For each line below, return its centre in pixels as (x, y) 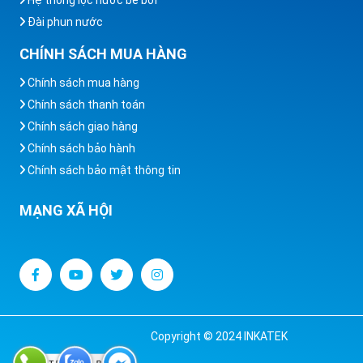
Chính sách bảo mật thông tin (103, 170)
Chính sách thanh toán (85, 104)
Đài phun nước (64, 21)
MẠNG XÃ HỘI (66, 210)
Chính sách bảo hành (80, 148)
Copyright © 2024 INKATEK (219, 336)
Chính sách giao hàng (81, 126)
